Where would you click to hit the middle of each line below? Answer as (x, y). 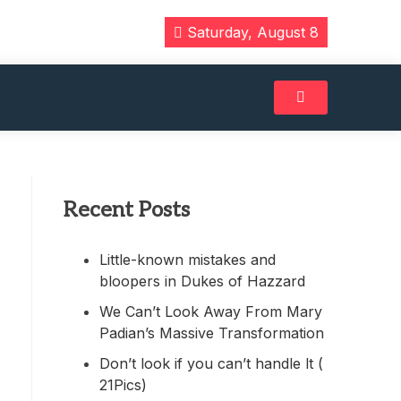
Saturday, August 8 (251, 32)
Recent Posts (127, 209)
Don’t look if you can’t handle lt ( (211, 363)
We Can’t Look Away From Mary (211, 311)
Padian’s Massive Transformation (212, 333)
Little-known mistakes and (188, 259)
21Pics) (123, 384)
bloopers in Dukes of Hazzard (202, 281)
